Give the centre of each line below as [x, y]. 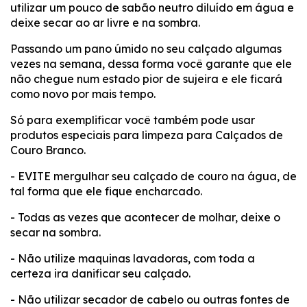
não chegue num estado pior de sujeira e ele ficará [146, 78]
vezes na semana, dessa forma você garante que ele [151, 63]
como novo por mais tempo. [83, 94]
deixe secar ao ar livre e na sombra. [105, 22]
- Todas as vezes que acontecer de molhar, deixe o [145, 217]
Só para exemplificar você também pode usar [133, 120]
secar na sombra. [56, 232]
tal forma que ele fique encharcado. [106, 191]
